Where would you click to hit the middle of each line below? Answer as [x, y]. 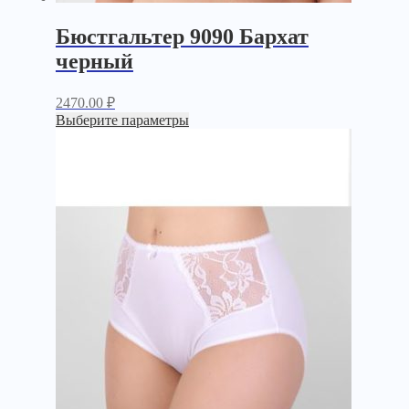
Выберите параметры [122, 120]
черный [94, 61]
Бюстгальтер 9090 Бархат [182, 36]
